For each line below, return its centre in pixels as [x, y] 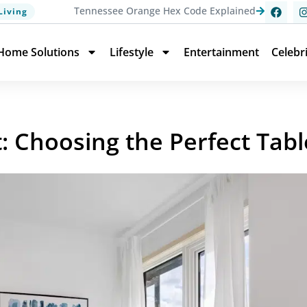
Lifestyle [132, 52]
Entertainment [221, 52]
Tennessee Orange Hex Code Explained [164, 11]
